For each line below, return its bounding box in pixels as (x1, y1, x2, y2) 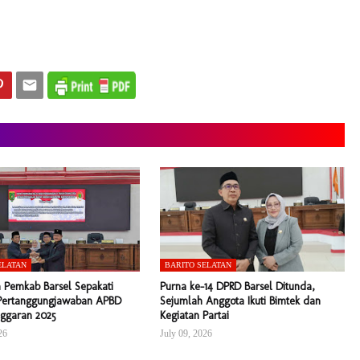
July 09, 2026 (160, 328, 212, 340)
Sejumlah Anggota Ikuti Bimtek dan (160, 294, 321, 309)
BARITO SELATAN (165, 260, 231, 270)
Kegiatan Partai (160, 309, 229, 323)
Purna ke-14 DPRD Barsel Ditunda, (160, 280, 315, 294)
